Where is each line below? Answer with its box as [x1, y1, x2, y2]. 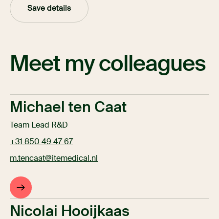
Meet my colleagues [10, 49, 206, 78]
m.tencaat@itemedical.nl [10, 153, 98, 164]
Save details [27, 3, 71, 14]
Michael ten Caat [10, 97, 127, 117]
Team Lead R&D [10, 120, 68, 131]
